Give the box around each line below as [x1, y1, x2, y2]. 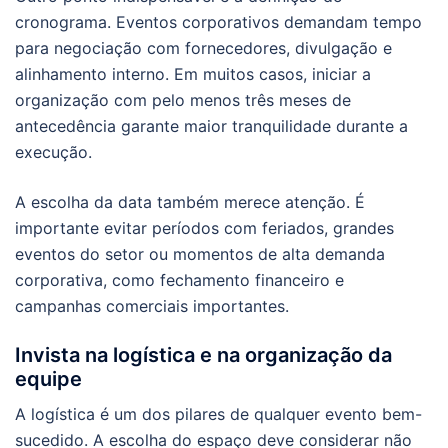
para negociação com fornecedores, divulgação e [15, 37, 392, 58]
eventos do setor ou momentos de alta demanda [15, 243, 385, 264]
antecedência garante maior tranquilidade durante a [15, 115, 408, 136]
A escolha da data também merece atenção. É [15, 191, 365, 212]
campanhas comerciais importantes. [15, 295, 289, 316]
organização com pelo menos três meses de [15, 89, 351, 110]
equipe [15, 366, 82, 391]
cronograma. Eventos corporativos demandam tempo [15, 11, 422, 32]
